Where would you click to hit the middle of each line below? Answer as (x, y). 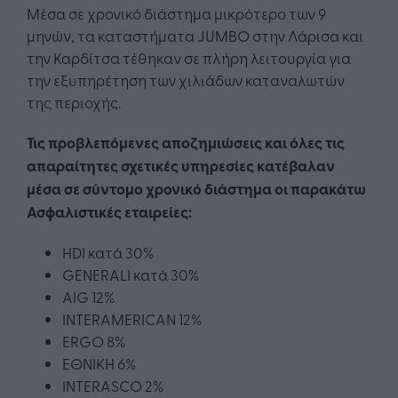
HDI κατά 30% (108, 252)
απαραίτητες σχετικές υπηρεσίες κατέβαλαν (181, 166)
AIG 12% (88, 297)
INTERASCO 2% (113, 386)
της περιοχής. (74, 102)
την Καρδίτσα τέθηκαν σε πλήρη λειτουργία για (189, 58)
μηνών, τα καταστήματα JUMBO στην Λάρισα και (195, 36)
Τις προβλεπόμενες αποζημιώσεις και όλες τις (186, 143)
